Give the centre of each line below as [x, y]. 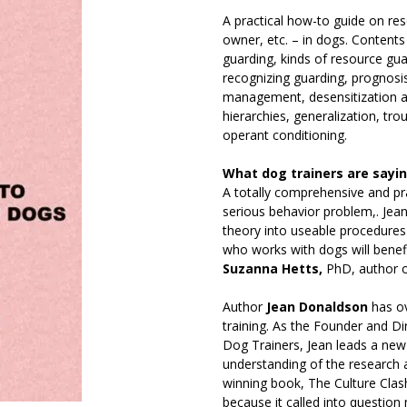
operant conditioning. [285, 135]
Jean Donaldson [316, 307]
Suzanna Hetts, [273, 268]
